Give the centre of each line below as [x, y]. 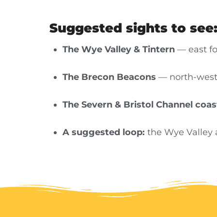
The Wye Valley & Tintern [119, 49]
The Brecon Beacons [109, 77]
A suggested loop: [104, 132]
